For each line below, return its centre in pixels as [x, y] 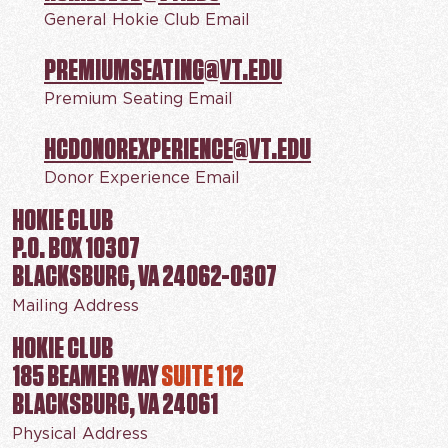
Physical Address [80, 434]
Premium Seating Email [138, 99]
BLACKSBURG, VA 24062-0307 [144, 276]
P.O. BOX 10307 [76, 248]
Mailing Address [75, 306]
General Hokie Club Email [147, 20]
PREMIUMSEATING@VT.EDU [163, 70]
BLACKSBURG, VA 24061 [115, 404]
